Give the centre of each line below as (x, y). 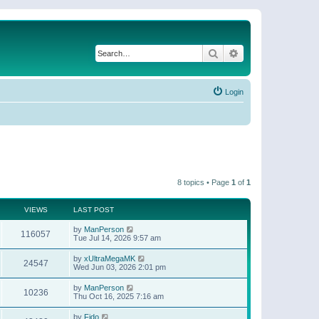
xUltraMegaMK (110, 258)
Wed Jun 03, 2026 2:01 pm (120, 267)
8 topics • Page (204, 182)
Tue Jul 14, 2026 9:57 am (117, 237)
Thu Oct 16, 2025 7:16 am (119, 296)
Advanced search (277, 53)
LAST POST (94, 209)
